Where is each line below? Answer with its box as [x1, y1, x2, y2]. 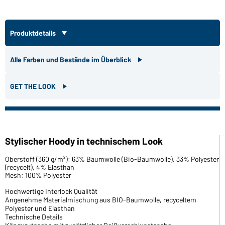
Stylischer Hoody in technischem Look [5, 135, 163, 147]
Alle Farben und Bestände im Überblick [10, 55, 133, 64]
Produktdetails [10, 28, 57, 37]
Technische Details [5, 212, 63, 221]
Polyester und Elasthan [5, 203, 75, 212]
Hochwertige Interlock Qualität [5, 186, 97, 195]
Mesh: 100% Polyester [5, 170, 71, 179]
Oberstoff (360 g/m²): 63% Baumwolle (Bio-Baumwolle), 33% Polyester [5, 154, 219, 163]
